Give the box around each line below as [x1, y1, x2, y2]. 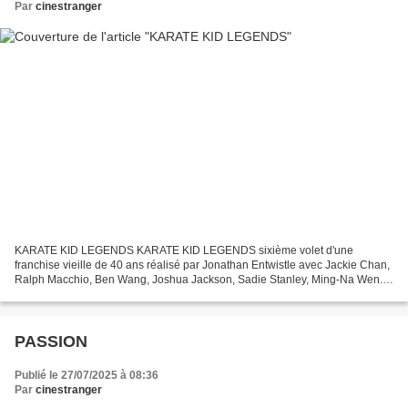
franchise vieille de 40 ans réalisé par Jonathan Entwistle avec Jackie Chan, [15, 258, 390, 271]
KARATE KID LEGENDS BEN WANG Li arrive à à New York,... [15, 287, 318, 301]
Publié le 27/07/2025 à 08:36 [15, 368, 158, 382]
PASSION [15, 331, 87, 351]
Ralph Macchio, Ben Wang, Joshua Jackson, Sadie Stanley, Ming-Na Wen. [15, 272, 382, 286]
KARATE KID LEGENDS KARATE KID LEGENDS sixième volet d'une [15, 243, 353, 257]
